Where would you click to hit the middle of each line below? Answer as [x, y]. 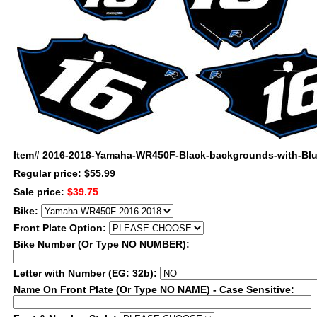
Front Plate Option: [61, 228]
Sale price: [40, 192]
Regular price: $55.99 [64, 173]
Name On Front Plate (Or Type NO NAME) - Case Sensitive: [154, 289]
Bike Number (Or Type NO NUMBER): [102, 244]
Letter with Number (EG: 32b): [87, 273]
